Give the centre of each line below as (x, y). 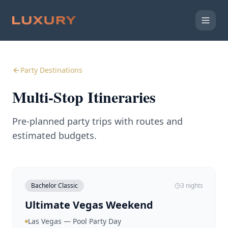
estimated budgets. (54, 135)
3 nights (192, 186)
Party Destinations (51, 70)
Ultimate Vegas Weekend (89, 205)
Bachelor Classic (54, 186)
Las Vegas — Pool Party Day (75, 221)
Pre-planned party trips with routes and (97, 121)
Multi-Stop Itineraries (84, 97)
